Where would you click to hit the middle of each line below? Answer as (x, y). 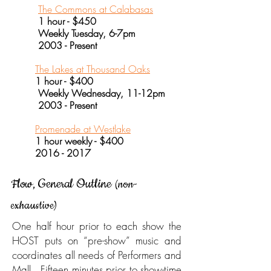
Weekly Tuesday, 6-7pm (73, 33)
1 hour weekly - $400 (67, 141)
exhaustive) (34, 206)
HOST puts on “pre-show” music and (97, 240)
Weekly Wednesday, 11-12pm (88, 93)
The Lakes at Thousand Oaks (93, 69)
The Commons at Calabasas (96, 9)
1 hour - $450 (54, 21)
